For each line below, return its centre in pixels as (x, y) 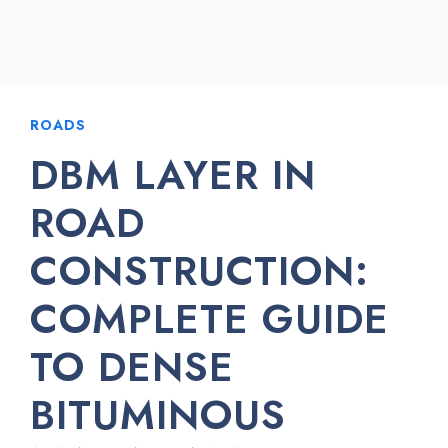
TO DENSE (132, 367)
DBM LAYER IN (173, 175)
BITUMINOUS (158, 415)
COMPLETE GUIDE (209, 319)
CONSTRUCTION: (199, 271)
